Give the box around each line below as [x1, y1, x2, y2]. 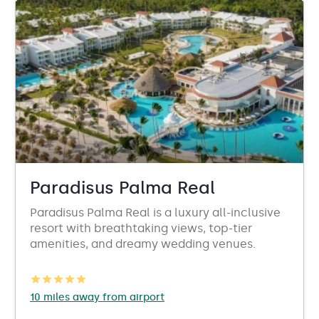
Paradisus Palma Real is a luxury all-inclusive [30, 206, 281, 219]
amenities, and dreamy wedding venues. [30, 237, 256, 251]
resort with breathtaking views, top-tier [30, 221, 252, 235]
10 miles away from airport [30, 291, 164, 303]
